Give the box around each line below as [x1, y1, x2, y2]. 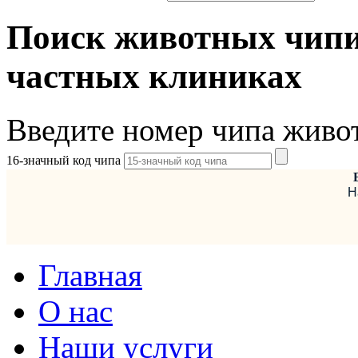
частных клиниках [6, 57, 302, 95]
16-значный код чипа [6, 153, 124, 167]
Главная [38, 257, 142, 292]
